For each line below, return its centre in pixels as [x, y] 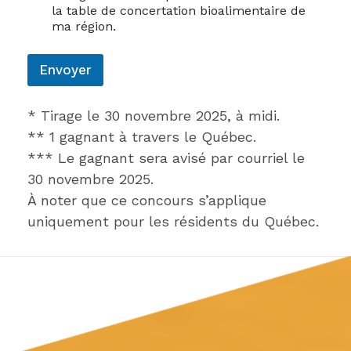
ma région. [84, 26]
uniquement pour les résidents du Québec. [173, 221]
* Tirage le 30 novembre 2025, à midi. [154, 115]
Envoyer [65, 69]
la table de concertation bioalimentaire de [179, 10]
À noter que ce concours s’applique [147, 200]
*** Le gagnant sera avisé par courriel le [166, 157]
